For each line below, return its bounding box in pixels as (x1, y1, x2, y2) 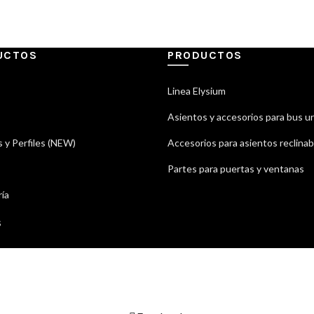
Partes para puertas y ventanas (168, 163, 304, 175)
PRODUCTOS (168, 48, 243, 62)
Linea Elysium (168, 85, 226, 97)
